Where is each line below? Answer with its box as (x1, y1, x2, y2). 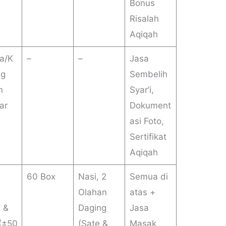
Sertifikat (129, 132, 166, 142)
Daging (78, 203, 106, 213)
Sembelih (129, 69, 167, 80)
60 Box (26, 172, 55, 182)
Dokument (129, 100, 171, 111)
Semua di (129, 172, 168, 182)
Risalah (129, 14, 159, 24)
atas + (129, 187, 155, 198)
